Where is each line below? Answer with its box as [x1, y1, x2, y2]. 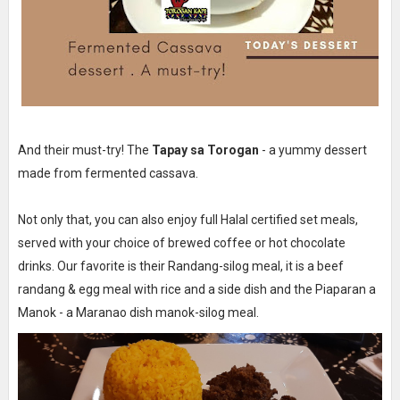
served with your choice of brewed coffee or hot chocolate [17, 235, 346, 250]
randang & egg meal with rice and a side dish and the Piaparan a [17, 281, 376, 296]
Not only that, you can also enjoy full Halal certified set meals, [17, 212, 358, 227]
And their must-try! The [17, 142, 152, 157]
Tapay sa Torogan [151, 142, 259, 157]
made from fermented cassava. [17, 165, 198, 180]
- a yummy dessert [258, 142, 367, 157]
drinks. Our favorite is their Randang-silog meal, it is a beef [17, 258, 344, 273]
